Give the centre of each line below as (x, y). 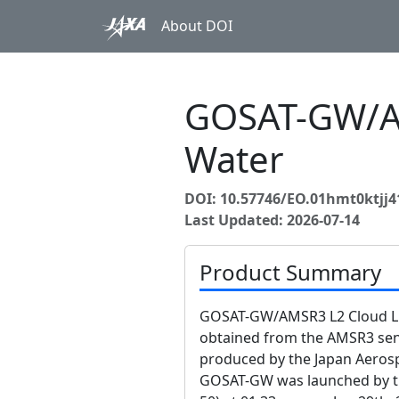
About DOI (197, 26)
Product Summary (290, 272)
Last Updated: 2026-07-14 (272, 220)
